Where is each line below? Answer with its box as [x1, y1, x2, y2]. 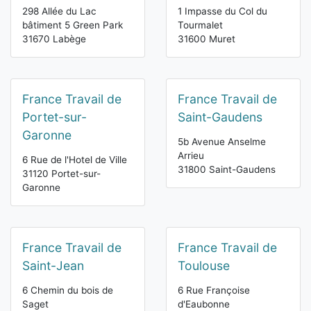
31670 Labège [22, 33, 86, 45]
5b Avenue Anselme [178, 136, 266, 148]
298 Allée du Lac [22, 6, 96, 17]
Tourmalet [178, 19, 223, 31]
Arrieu [178, 150, 204, 162]
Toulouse [178, 258, 230, 274]
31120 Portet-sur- [22, 168, 101, 180]
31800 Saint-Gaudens [178, 164, 276, 176]
